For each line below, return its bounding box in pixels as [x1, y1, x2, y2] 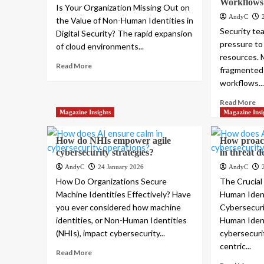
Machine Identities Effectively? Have [55, 189, 191, 200]
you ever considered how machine [55, 202, 181, 213]
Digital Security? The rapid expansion [55, 28, 192, 39]
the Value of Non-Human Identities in [55, 15, 193, 26]
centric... [220, 241, 252, 252]
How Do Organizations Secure [55, 176, 167, 187]
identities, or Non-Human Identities [55, 215, 187, 226]
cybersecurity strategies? [55, 147, 154, 158]
